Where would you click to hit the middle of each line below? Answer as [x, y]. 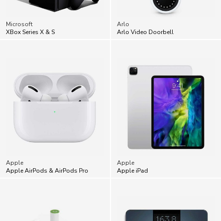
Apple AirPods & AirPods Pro [47, 149]
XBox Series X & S [30, 11]
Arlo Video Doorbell [145, 11]
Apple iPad [132, 149]
